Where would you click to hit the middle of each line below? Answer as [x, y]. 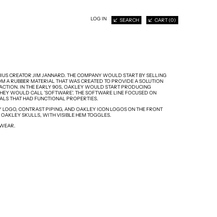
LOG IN [99, 19]
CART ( [163, 20]
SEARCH [129, 20]
